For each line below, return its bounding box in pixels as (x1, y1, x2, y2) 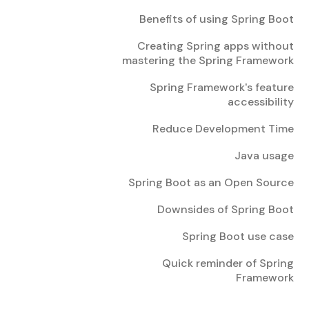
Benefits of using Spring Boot (139, 12, 295, 26)
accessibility (228, 94, 295, 109)
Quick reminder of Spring (162, 256, 295, 270)
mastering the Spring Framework (122, 53, 295, 68)
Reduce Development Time (152, 121, 295, 136)
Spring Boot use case (182, 229, 295, 243)
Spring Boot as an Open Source (128, 175, 295, 190)
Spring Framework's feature (150, 80, 295, 94)
